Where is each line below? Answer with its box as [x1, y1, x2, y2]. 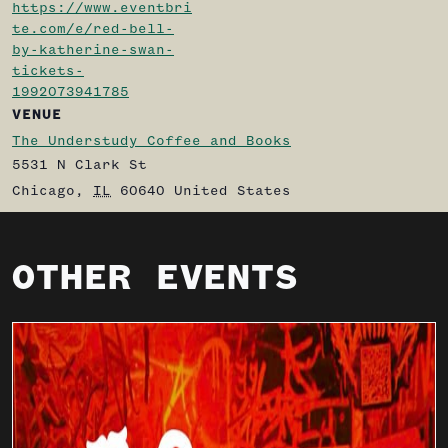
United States [174, 184, 291, 198]
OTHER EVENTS [12, 260, 300, 298]
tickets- [12, 64, 84, 78]
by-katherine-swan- [12, 43, 174, 57]
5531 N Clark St [12, 158, 147, 172]
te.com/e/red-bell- [12, 22, 174, 36]
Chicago [12, 184, 75, 198]
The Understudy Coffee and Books [12, 134, 291, 148]
